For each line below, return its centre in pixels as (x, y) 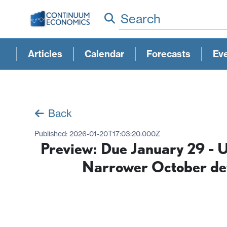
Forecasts (168, 54)
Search (141, 18)
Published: (52, 134)
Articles (45, 54)
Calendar (104, 54)
